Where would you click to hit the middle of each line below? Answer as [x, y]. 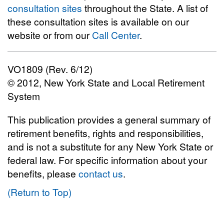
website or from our [50, 35]
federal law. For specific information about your [107, 160]
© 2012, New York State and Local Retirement [106, 82]
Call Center [116, 35]
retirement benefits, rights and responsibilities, [105, 133]
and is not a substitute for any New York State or [110, 146]
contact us [101, 173]
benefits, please [43, 173]
